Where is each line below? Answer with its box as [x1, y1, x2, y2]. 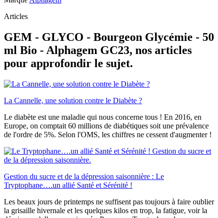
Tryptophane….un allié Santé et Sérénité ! [4, 181, 132, 189]
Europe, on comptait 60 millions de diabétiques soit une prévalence [4, 121, 209, 130]
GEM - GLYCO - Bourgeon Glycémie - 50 [4, 30, 214, 43]
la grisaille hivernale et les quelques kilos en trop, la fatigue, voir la [4, 206, 207, 215]
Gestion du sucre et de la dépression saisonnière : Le [4, 172, 164, 181]
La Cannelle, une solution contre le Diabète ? [4, 96, 142, 105]
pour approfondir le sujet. [4, 56, 133, 70]
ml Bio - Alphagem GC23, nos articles [4, 43, 192, 56]
